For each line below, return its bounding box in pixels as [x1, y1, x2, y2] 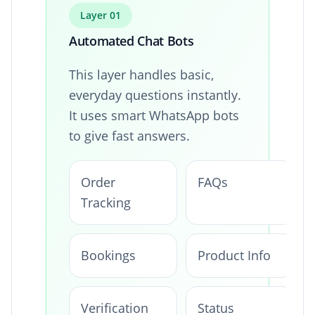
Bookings [81, 246, 136, 264]
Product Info [198, 246, 271, 264]
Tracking [81, 193, 131, 211]
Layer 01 [80, 8, 121, 22]
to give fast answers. [69, 127, 190, 144]
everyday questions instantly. [69, 86, 241, 103]
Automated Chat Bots [69, 32, 194, 49]
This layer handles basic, [69, 65, 214, 83]
